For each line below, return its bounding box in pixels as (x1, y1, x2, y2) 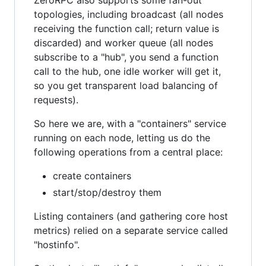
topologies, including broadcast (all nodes (34, 8, 223, 20)
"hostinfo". (34, 239, 80, 251)
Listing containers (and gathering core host (34, 210, 228, 222)
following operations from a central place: (34, 146, 223, 158)
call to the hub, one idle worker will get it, (34, 65, 221, 77)
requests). (34, 94, 78, 106)
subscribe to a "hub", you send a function (34, 51, 218, 63)
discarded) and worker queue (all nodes (34, 37, 213, 49)
